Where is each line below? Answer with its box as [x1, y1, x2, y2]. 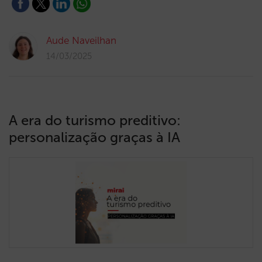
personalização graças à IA [9, 129, 180, 146]
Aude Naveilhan [46, 35, 116, 46]
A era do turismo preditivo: [9, 112, 181, 129]
